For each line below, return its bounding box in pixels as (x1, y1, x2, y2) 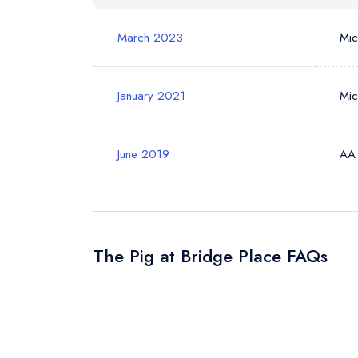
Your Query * (277, 31, 349, 50)
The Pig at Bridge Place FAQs (93, 242, 328, 268)
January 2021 (117, 86, 185, 105)
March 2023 (117, 28, 183, 46)
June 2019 (117, 145, 169, 163)
